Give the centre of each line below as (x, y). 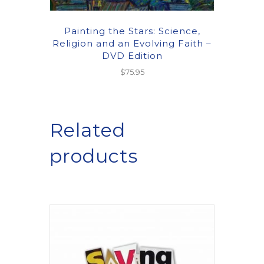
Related (88, 130)
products (94, 156)
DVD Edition (132, 55)
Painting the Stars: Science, (132, 31)
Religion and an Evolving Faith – (132, 43)
